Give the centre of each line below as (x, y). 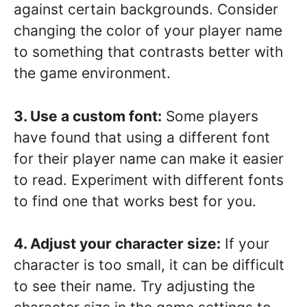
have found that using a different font (142, 137)
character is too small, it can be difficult (149, 265)
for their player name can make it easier (149, 158)
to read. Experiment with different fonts (149, 180)
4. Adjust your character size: (117, 244)
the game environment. (92, 73)
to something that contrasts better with (148, 52)
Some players (210, 116)
